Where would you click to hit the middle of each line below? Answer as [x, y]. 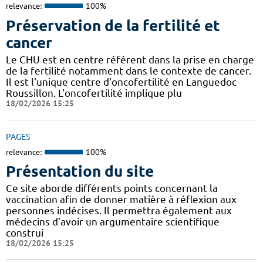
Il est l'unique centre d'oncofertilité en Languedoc [121, 82]
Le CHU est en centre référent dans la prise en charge [130, 59]
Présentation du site [80, 171]
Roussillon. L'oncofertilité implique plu [94, 93]
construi [25, 233]
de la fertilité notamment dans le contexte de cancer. [129, 70]
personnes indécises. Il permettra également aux [119, 211]
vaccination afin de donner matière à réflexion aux [121, 200]
